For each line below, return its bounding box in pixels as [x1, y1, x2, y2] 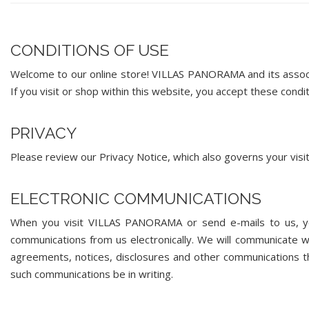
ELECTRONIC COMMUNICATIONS [10, 189, 261, 208]
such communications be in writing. [10, 267, 173, 281]
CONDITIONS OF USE [10, 41, 169, 59]
